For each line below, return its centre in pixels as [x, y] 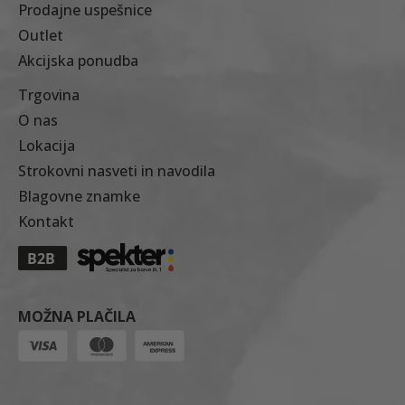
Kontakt [46, 222]
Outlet [41, 36]
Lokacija [47, 146]
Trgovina [49, 95]
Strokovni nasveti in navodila [117, 171]
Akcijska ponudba [78, 61]
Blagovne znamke [79, 197]
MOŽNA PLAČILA [77, 316]
